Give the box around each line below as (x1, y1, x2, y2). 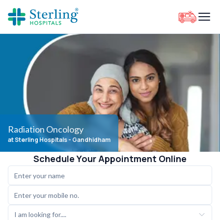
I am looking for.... (14, 210, 66, 219)
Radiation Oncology (8, 124, 83, 135)
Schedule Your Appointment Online (33, 153, 187, 165)
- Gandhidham (68, 136, 110, 144)
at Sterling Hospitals (8, 136, 67, 144)
